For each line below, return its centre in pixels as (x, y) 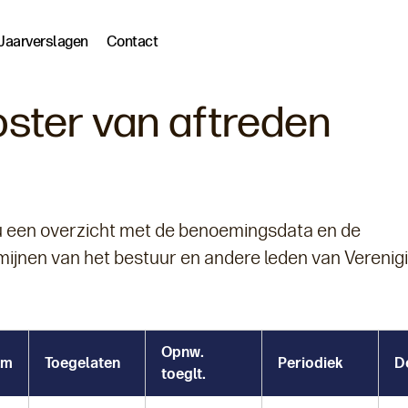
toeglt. (184, 374)
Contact (132, 41)
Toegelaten (82, 363)
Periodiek (311, 363)
